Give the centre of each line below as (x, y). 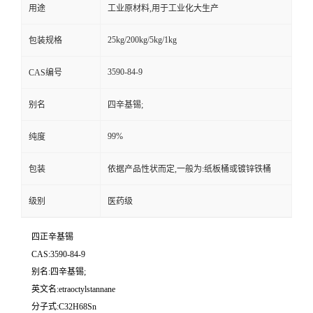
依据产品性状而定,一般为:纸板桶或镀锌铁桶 (189, 169)
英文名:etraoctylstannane (73, 289)
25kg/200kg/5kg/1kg (142, 40)
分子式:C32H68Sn (64, 307)
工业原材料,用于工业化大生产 (163, 8)
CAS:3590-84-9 (58, 254)
